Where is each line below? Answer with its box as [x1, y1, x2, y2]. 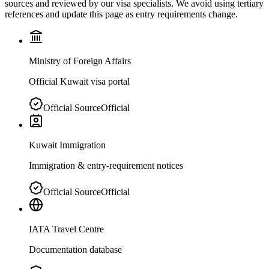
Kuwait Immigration [29, 140, 106, 151]
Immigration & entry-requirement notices [29, 160, 183, 171]
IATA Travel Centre [29, 224, 104, 235]
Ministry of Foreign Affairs [29, 56, 131, 67]
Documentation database [29, 244, 122, 255]
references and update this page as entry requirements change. [5, 9, 238, 20]
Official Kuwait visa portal [29, 76, 130, 87]
